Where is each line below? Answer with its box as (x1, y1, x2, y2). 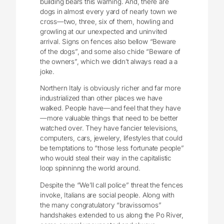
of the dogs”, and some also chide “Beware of (40, 47, 181, 55)
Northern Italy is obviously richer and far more (40, 84, 181, 92)
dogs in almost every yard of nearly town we (40, 7, 177, 15)
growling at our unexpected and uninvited (40, 27, 167, 35)
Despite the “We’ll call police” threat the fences (40, 181, 183, 189)
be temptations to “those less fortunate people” (40, 144, 184, 152)
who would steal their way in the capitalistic (40, 154, 172, 162)
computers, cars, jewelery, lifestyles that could (40, 134, 182, 142)
